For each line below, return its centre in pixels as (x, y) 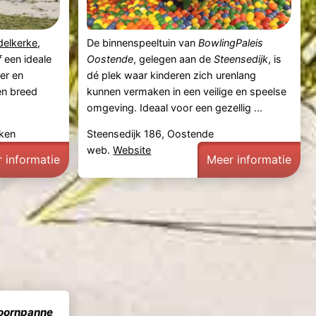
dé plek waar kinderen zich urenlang (172, 75)
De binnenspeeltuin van (143, 42)
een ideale (27, 59)
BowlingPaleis (231, 42)
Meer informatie (249, 159)
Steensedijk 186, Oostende (151, 133)
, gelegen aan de (174, 59)
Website (132, 150)
